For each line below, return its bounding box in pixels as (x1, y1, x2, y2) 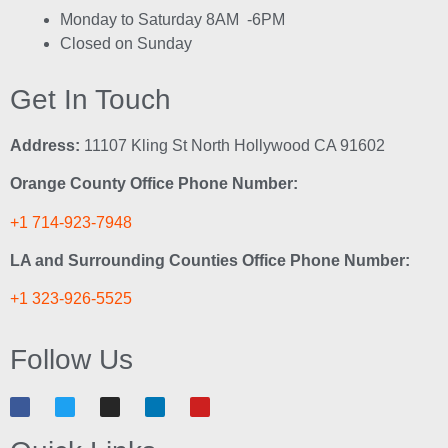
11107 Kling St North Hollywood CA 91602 (80, 136, 385, 154)
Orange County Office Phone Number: (10, 175, 298, 193)
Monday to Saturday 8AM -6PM (60, 10, 285, 28)
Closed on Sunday (60, 34, 192, 52)
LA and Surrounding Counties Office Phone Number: (10, 252, 410, 270)
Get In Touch (10, 83, 171, 115)
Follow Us (10, 343, 133, 375)
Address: (10, 136, 80, 154)
